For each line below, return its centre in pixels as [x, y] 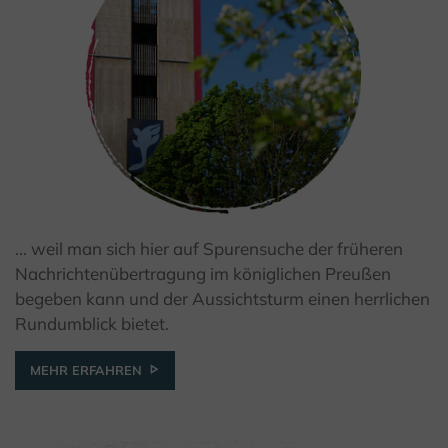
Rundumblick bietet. [92, 324]
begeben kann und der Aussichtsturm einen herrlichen [222, 299]
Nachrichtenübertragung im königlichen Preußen [203, 274]
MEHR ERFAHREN [86, 370]
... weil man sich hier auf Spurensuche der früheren [209, 249]
